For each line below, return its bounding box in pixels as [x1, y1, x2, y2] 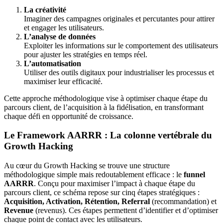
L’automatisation [24, 59, 81, 68]
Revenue [4, 206, 33, 215]
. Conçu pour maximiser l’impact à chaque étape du [34, 179, 195, 188]
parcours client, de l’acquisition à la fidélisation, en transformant [4, 103, 204, 111]
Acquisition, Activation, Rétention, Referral [4, 197, 150, 206]
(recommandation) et [150, 197, 217, 206]
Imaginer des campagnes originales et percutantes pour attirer [24, 14, 215, 23]
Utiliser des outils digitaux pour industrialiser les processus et [24, 68, 214, 77]
